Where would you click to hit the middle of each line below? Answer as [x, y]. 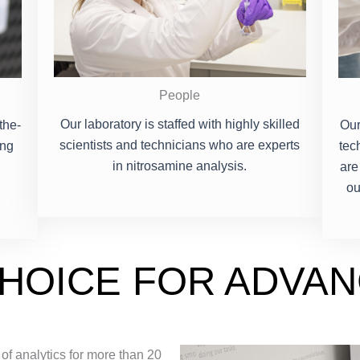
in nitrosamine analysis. [180, 166]
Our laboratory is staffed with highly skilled [180, 125]
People [180, 96]
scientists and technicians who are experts [180, 145]
